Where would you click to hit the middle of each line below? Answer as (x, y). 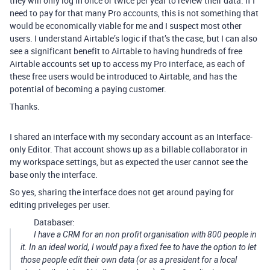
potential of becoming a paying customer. (88, 89)
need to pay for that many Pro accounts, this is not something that (134, 13)
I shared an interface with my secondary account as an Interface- (131, 137)
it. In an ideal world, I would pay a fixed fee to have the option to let (138, 247)
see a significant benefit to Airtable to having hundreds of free (126, 51)
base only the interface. (54, 175)
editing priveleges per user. (60, 205)
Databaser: (54, 222)
